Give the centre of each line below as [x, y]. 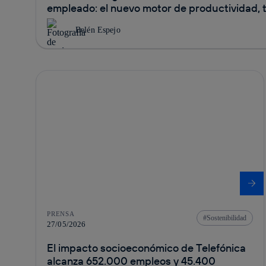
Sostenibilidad [226, 218]
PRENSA [61, 213]
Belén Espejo [98, 30]
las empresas [79, 21]
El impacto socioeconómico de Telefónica [146, 248]
